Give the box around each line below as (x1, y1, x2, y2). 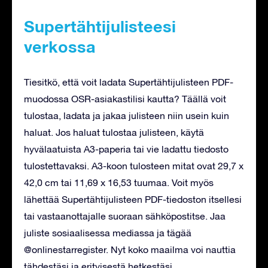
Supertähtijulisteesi (24, 16, 176, 36)
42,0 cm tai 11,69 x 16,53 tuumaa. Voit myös (24, 176, 214, 188)
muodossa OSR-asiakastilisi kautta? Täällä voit (24, 93, 226, 104)
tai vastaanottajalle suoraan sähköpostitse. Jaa (24, 210, 226, 221)
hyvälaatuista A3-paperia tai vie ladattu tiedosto (24, 143, 229, 154)
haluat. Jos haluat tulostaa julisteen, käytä (24, 126, 204, 138)
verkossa (24, 36, 96, 56)
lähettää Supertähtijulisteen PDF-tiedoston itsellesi (24, 193, 242, 205)
